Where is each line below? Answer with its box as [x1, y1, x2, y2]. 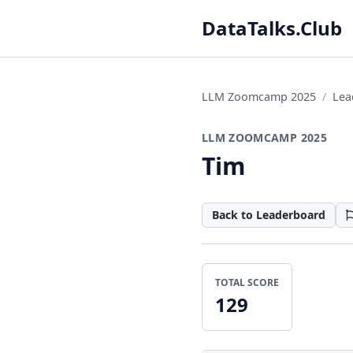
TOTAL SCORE [215, 276, 279, 289]
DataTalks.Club [202, 15, 342, 41]
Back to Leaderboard [212, 207, 325, 222]
